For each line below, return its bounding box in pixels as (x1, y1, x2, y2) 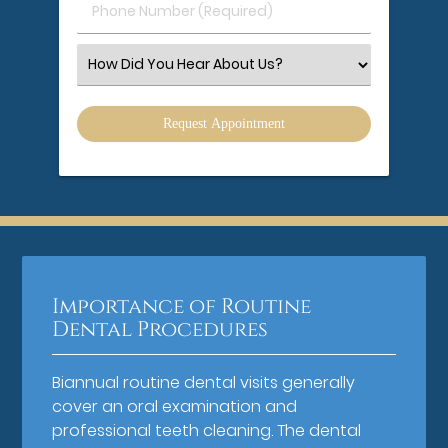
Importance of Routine (52, 292, 312, 321)
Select (86, 53, 130, 74)
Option (86, 95, 133, 116)
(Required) (86, 42, 161, 63)
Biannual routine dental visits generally (52, 370, 356, 394)
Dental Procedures (52, 315, 269, 344)
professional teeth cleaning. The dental (52, 418, 362, 442)
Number (86, 21, 142, 42)
